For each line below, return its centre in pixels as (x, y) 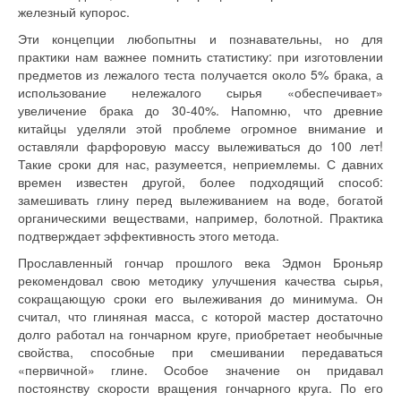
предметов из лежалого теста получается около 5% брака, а (200, 74)
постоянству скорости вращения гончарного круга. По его (200, 388)
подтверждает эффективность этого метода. (149, 235)
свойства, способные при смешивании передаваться (200, 352)
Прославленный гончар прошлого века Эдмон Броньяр (200, 262)
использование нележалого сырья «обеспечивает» (200, 92)
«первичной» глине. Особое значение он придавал (200, 370)
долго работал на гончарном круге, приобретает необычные (200, 334)
